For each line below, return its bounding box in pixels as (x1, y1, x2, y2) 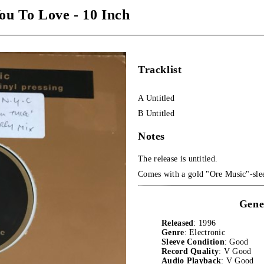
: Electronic (184, 228, 226, 237)
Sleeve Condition (161, 237, 225, 246)
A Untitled (138, 94, 174, 103)
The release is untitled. (138, 154, 218, 163)
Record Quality (161, 247, 219, 256)
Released (161, 219, 194, 227)
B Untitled (138, 109, 174, 118)
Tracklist (138, 64, 182, 75)
